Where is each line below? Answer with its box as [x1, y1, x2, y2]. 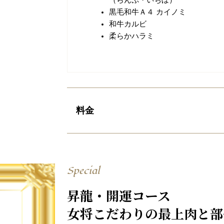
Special [67, 163, 100, 178]
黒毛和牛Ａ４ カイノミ [108, 7, 186, 16]
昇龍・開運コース [67, 185, 170, 204]
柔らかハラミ [108, 31, 154, 40]
